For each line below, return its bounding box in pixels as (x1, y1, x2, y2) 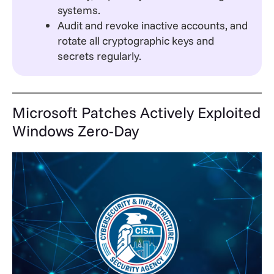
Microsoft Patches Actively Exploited (12, 103, 261, 122)
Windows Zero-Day (12, 121, 143, 141)
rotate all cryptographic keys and (57, 34, 214, 48)
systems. (57, 3, 103, 18)
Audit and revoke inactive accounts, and (57, 18, 248, 33)
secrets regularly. (57, 49, 141, 64)
